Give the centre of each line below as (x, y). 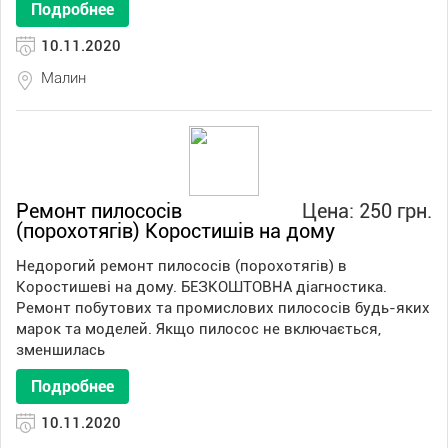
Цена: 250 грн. (367, 211)
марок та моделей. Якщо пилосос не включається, (198, 329)
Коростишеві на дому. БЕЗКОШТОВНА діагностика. (201, 287)
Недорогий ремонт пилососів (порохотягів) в (181, 266)
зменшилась (60, 350)
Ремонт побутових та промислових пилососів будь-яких (223, 308)
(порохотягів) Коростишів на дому (175, 231)
